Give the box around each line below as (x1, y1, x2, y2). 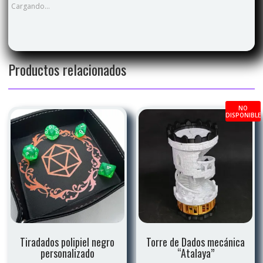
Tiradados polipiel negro (20, 234, 115, 249)
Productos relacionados (8, 59, 126, 80)
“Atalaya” (177, 245, 214, 261)
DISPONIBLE (225, 110, 261, 119)
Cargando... (11, 1, 50, 12)
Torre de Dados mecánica (146, 234, 245, 249)
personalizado (40, 245, 95, 261)
